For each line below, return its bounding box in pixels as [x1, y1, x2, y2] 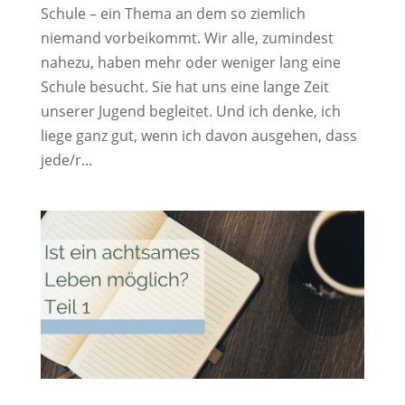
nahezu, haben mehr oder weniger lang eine [40, 52, 341, 72]
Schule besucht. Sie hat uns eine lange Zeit [40, 76, 329, 97]
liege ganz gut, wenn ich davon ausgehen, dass [40, 125, 357, 146]
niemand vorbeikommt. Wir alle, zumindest [40, 27, 334, 48]
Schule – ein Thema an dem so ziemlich [40, 3, 306, 24]
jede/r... [40, 149, 92, 170]
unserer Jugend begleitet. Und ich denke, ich [40, 100, 341, 121]
